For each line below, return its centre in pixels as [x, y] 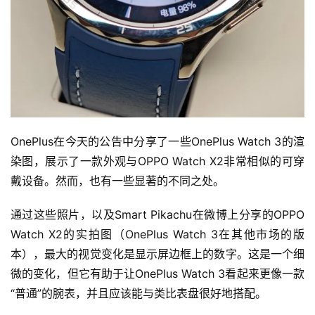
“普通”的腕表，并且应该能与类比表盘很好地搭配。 [139, 294]
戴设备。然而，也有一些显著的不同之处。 [117, 181]
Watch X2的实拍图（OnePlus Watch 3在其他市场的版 [157, 234]
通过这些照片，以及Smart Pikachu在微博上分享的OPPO [157, 215]
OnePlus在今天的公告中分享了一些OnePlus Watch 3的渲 [157, 142]
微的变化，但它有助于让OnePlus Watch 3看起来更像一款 [157, 274]
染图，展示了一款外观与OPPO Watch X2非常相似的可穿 [157, 161]
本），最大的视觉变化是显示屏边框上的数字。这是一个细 [157, 254]
